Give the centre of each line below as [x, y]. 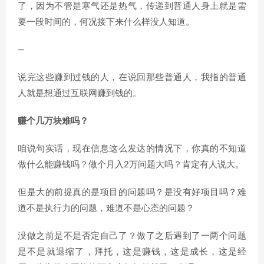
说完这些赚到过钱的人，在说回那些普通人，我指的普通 [132, 77]
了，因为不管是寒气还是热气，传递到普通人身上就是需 [132, 6]
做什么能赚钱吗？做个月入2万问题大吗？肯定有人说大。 [131, 165]
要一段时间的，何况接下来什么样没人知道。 [106, 22]
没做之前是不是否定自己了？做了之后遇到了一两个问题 [132, 236]
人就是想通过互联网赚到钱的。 [80, 93]
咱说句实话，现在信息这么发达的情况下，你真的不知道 [132, 149]
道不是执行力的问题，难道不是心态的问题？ [106, 208]
